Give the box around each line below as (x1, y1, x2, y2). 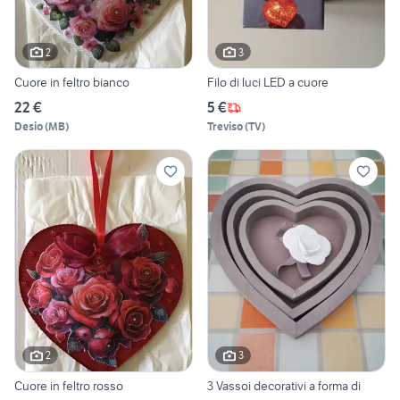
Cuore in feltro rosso (14, 377, 123, 394)
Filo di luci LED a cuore (207, 74, 329, 91)
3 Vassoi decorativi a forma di (207, 377, 361, 394)
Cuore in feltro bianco (14, 74, 129, 91)
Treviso (207, 120, 243, 134)
